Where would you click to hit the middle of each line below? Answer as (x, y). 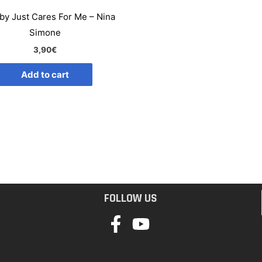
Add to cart (45, 75)
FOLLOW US (131, 198)
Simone (45, 33)
